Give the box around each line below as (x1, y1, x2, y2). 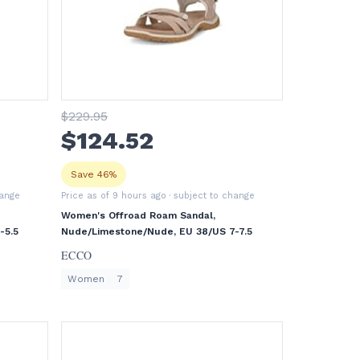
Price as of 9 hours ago (61, 190, 166, 201)
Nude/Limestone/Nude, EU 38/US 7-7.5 (61, 226, 253, 237)
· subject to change (166, 190, 255, 201)
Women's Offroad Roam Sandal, (61, 210, 215, 221)
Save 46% (71, 169, 117, 180)
